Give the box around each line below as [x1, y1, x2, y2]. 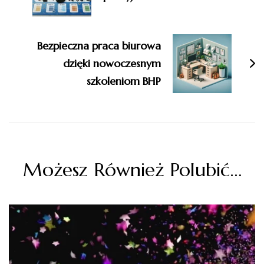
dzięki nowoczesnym [63, 56, 161, 70]
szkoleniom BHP [87, 74, 161, 88]
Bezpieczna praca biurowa [37, 38, 161, 52]
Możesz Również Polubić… [22, 157, 242, 181]
